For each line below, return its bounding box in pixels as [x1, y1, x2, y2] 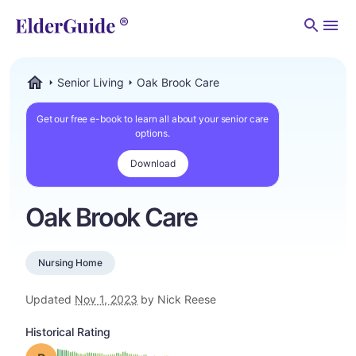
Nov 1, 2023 [75, 292, 137, 306]
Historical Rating [25, 325, 110, 339]
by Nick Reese [137, 292, 216, 306]
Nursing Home [38, 257, 103, 269]
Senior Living [57, 75, 124, 89]
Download [130, 157, 176, 169]
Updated [25, 292, 75, 306]
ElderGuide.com [25, 91, 106, 104]
